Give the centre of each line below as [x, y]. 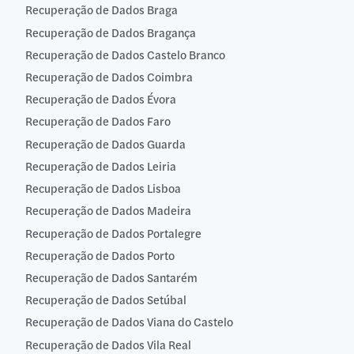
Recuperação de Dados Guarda [105, 143]
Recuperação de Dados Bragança [111, 32]
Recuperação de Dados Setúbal [106, 300]
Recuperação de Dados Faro [98, 121]
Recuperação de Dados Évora [101, 99]
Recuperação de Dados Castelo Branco [125, 54]
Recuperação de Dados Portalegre [113, 233]
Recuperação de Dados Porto [100, 255]
